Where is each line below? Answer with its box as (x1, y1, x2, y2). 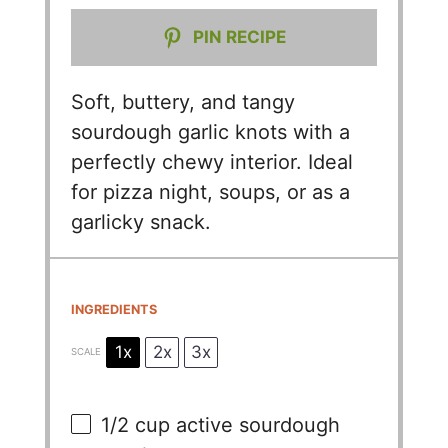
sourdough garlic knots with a (71, 119, 351, 144)
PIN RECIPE (189, 26, 287, 47)
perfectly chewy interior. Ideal (71, 149, 354, 174)
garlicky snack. (71, 209, 212, 234)
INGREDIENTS (71, 302, 158, 318)
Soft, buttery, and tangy (71, 89, 296, 114)
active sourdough (170, 413, 341, 438)
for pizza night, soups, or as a (71, 179, 351, 204)
